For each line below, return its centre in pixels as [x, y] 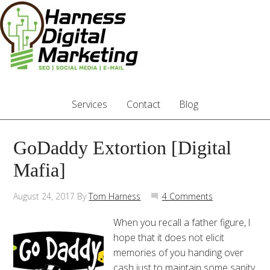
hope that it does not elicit [169, 237]
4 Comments [187, 196]
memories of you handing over [179, 253]
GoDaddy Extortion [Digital [123, 148]
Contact [143, 104]
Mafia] [40, 170]
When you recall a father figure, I [182, 222]
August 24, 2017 [44, 196]
